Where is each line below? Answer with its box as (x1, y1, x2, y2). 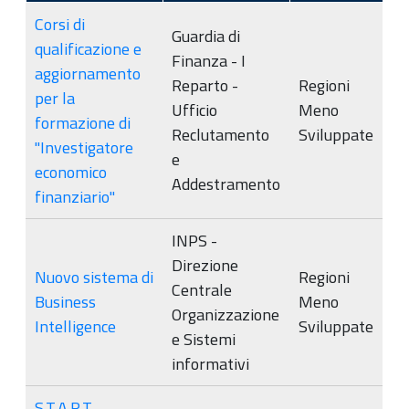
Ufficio (172, 98, 217, 122)
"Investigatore (35, 135, 133, 160)
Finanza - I (172, 48, 246, 73)
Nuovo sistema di (35, 265, 153, 289)
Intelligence (35, 314, 116, 339)
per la (35, 86, 75, 110)
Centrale (172, 278, 232, 302)
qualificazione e (35, 37, 142, 61)
